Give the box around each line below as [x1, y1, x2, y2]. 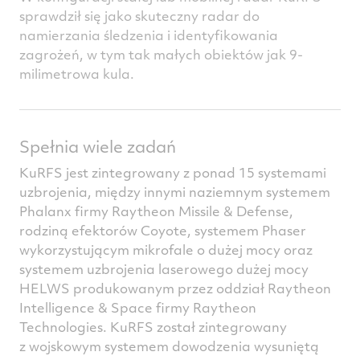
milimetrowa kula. [19, 64, 134, 84]
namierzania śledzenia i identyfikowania [19, 26, 278, 45]
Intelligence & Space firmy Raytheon [19, 298, 256, 317]
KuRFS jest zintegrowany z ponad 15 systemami [19, 163, 326, 182]
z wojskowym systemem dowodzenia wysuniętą [19, 337, 319, 356]
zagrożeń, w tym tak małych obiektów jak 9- [19, 45, 303, 64]
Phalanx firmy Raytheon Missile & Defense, [19, 202, 293, 221]
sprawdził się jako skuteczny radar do [19, 6, 260, 26]
